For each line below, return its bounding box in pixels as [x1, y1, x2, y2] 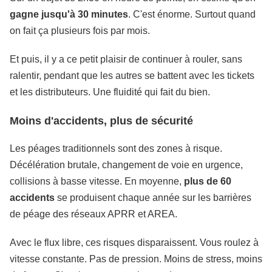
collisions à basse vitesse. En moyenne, [10, 176, 184, 186]
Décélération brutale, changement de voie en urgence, [10, 160, 243, 170]
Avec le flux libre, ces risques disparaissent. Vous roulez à [10, 237, 259, 248]
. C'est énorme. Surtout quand [128, 9, 256, 19]
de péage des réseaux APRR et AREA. [10, 209, 177, 219]
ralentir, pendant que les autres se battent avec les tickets [10, 70, 254, 81]
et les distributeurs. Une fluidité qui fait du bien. [10, 87, 210, 97]
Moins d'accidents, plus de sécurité [10, 115, 193, 127]
